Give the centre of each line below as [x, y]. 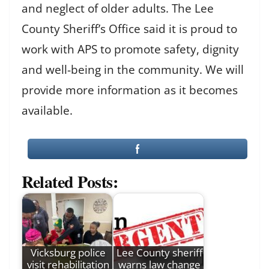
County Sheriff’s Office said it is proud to [129, 29]
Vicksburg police [68, 252]
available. [47, 110]
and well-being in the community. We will [133, 69]
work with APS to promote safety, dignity [130, 49]
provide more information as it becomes [130, 90]
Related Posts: [70, 181]
